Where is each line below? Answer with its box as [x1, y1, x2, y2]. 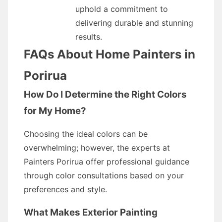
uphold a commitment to [75, 4, 168, 14]
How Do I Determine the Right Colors [24, 89, 187, 100]
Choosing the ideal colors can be [24, 129, 148, 139]
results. [75, 32, 102, 42]
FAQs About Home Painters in [24, 47, 195, 61]
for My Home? [24, 105, 86, 116]
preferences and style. [24, 184, 107, 194]
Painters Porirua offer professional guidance [24, 157, 189, 166]
